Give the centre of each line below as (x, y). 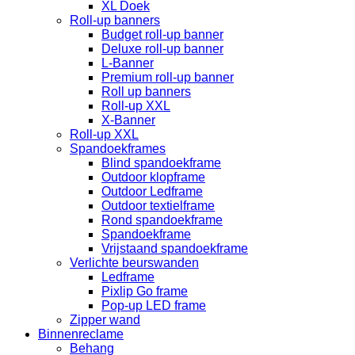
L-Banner (128, 63)
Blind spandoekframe (161, 162)
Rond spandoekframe (162, 219)
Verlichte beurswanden (134, 262)
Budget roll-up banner (162, 34)
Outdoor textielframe (158, 205)
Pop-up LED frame (154, 305)
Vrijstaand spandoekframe (175, 248)
